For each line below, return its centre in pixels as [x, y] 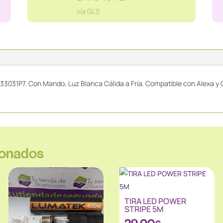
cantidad [140, 12]
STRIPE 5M [144, 209]
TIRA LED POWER [155, 201]
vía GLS [88, 11]
